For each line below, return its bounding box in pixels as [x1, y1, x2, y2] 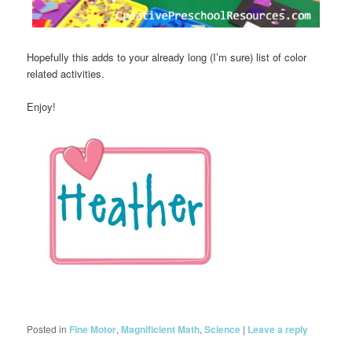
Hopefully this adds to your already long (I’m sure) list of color [27, 49, 307, 65]
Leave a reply [247, 321, 309, 336]
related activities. [27, 66, 105, 82]
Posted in [27, 321, 68, 335]
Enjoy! [27, 99, 57, 115]
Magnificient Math [121, 321, 200, 336]
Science [204, 321, 241, 336]
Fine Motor [69, 321, 117, 336]
